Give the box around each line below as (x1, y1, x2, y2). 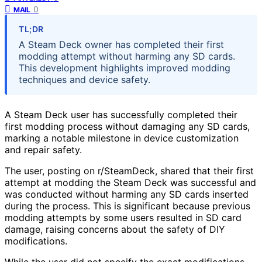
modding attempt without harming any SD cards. (19, 50, 235, 62)
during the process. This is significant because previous (5, 199, 250, 212)
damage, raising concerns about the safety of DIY (5, 223, 225, 235)
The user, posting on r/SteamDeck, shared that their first (5, 164, 254, 177)
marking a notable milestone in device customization (5, 132, 239, 144)
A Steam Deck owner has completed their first (19, 38, 224, 50)
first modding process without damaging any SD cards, (5, 120, 250, 132)
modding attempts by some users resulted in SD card (5, 211, 242, 223)
